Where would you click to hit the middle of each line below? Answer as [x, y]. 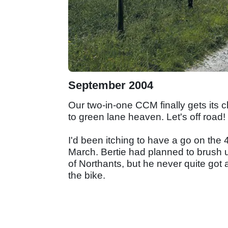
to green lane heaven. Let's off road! [147, 117]
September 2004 [111, 85]
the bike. [87, 175]
